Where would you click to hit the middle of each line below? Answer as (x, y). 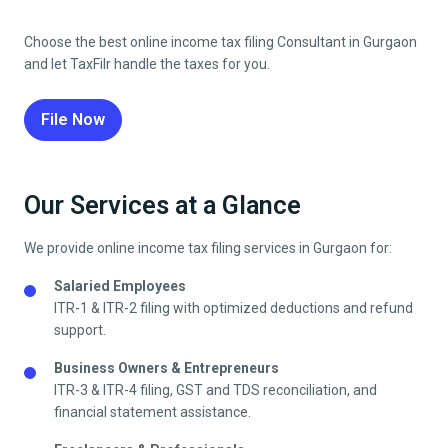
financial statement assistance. (152, 412)
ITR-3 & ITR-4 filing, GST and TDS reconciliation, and (215, 390)
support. (80, 330)
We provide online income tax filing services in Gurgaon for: (208, 248)
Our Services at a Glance (162, 206)
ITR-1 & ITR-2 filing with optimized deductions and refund (233, 308)
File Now (73, 120)
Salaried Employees (120, 286)
